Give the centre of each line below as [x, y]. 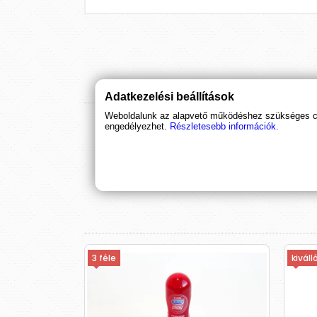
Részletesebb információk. [225, 126]
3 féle [104, 258]
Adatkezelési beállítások [170, 96]
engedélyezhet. [136, 126]
